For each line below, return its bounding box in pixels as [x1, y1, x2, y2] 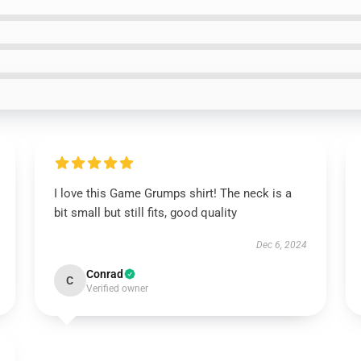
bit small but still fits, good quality [53, 205, 237, 220]
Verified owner [85, 283, 148, 294]
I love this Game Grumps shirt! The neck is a [53, 186, 292, 201]
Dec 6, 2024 [256, 239, 308, 251]
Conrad [85, 268, 123, 280]
